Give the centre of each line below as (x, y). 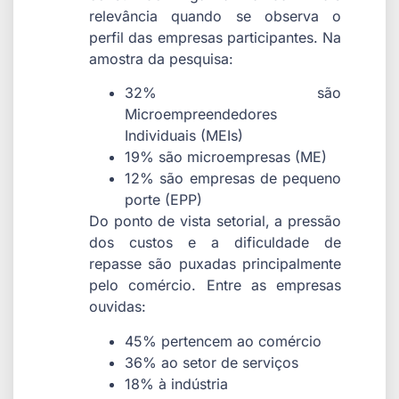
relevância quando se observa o (215, 16)
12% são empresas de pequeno (233, 179)
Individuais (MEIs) (184, 136)
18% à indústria (177, 383)
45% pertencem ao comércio (224, 341)
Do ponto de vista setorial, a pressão (215, 221)
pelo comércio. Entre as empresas (215, 285)
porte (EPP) (164, 200)
